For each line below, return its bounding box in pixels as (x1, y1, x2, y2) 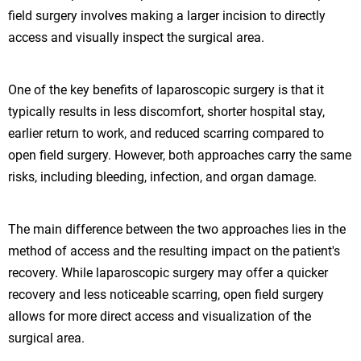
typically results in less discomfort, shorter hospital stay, (8, 103, 325, 119)
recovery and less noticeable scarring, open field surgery (8, 286, 324, 302)
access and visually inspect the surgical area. (8, 29, 264, 45)
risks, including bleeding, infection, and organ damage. (8, 168, 317, 185)
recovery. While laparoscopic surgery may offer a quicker (8, 264, 328, 280)
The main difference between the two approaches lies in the (8, 221, 346, 237)
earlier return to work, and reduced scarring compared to (8, 125, 324, 141)
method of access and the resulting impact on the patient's (8, 243, 340, 259)
